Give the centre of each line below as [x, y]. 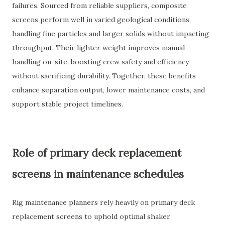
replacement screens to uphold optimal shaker [91, 216]
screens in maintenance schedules [98, 174]
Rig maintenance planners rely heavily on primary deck [103, 202]
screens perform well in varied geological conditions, [101, 20]
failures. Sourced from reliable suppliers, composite [99, 6]
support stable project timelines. [68, 104]
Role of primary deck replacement [97, 153]
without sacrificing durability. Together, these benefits [104, 76]
